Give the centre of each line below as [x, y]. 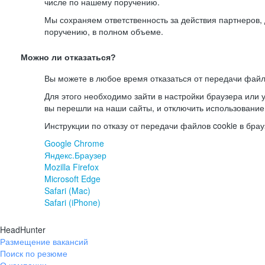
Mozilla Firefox [72, 167]
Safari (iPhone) [72, 202]
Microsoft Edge [72, 179]
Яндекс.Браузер [75, 155]
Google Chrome [74, 143]
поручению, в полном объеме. [104, 31]
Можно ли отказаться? [68, 57]
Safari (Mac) [67, 190]
